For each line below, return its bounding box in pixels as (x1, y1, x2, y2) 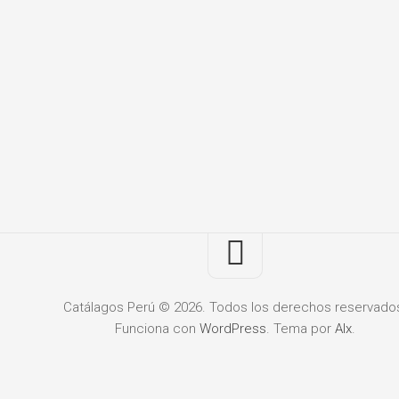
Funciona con (115, 320, 199, 337)
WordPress (199, 320, 266, 337)
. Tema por (266, 320, 335, 337)
